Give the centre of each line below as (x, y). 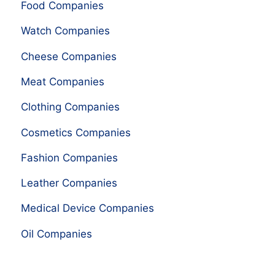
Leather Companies (69, 183)
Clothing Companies (70, 107)
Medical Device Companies (87, 208)
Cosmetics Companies (76, 132)
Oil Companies (56, 234)
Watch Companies (65, 31)
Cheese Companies (68, 56)
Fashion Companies (69, 157)
